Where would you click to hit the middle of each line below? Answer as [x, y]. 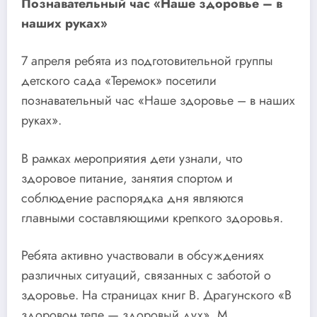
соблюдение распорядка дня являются [132, 198]
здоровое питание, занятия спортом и [127, 178]
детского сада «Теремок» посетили [119, 81]
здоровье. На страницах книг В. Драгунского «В [156, 295]
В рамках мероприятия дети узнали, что [132, 158]
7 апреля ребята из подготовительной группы [147, 61]
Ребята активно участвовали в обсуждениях [143, 256]
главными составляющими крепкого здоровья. [152, 218]
